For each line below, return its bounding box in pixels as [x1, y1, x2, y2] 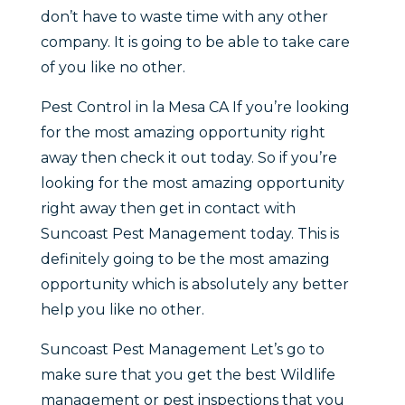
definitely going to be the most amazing [40, 250, 330, 268]
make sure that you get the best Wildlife [40, 366, 335, 384]
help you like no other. [40, 301, 204, 319]
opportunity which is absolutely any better [40, 276, 349, 294]
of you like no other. [40, 59, 185, 77]
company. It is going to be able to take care [40, 33, 350, 52]
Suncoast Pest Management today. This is [40, 225, 339, 243]
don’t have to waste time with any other [40, 8, 328, 26]
